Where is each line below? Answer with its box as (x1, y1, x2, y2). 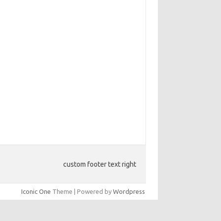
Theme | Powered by (51, 188, 113, 195)
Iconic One (21, 188, 51, 195)
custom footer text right (63, 160, 136, 168)
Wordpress (113, 188, 145, 195)
